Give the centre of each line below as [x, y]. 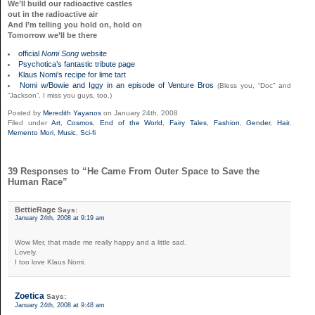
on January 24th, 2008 [140, 112]
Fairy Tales [188, 122]
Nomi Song [60, 53]
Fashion [226, 122]
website [93, 53]
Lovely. [26, 252]
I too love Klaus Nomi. [50, 262]
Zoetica [30, 296]
